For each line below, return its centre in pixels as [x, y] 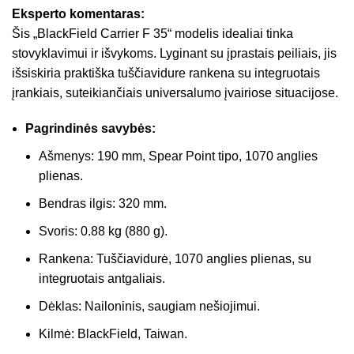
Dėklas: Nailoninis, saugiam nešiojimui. [149, 307]
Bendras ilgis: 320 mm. [103, 204]
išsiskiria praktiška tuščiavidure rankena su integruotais [166, 73]
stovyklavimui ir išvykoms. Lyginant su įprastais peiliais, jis [174, 54]
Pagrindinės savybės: [90, 129]
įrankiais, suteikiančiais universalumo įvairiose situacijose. [175, 93]
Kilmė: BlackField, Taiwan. [113, 334]
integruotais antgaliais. [102, 279]
